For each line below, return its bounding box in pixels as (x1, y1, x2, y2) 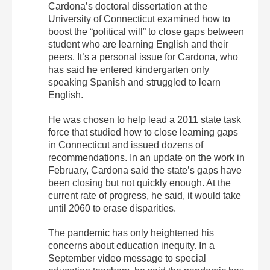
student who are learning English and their (48, 39, 228, 49)
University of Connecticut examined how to (48, 13, 230, 24)
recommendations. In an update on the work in (48, 152, 245, 163)
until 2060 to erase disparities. (48, 202, 176, 213)
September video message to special (48, 253, 206, 263)
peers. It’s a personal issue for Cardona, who (48, 51, 238, 62)
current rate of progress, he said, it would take (48, 190, 241, 201)
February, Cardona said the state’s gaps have (48, 165, 242, 175)
